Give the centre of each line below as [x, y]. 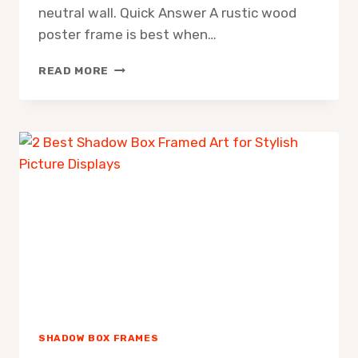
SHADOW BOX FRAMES [99, 338]
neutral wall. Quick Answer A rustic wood [167, 12]
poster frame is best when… [127, 34]
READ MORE [74, 70]
